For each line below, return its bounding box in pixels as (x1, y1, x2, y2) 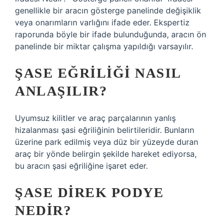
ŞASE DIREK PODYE (15, 185, 164, 200)
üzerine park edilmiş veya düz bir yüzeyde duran (15, 137, 198, 147)
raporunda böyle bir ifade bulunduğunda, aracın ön (15, 29, 206, 39)
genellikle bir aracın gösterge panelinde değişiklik (15, 5, 201, 15)
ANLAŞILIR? (15, 83, 107, 99)
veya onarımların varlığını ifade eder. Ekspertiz (15, 17, 190, 27)
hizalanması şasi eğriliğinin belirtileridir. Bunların (15, 125, 194, 135)
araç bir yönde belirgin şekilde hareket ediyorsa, (15, 149, 197, 159)
